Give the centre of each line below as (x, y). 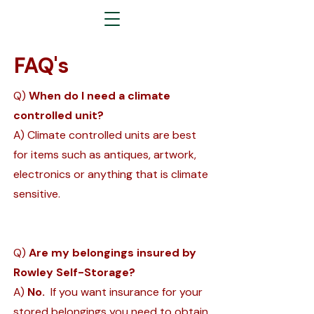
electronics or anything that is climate (111, 174)
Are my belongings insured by (112, 253)
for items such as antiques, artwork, (105, 155)
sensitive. (37, 194)
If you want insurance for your (124, 292)
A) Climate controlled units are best (105, 135)
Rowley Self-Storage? (74, 272)
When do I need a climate (100, 96)
